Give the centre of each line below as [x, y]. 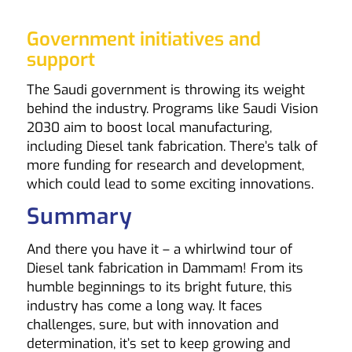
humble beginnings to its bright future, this [159, 287]
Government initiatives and [143, 39]
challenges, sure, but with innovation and [152, 324]
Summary [79, 217]
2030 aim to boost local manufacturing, [149, 127]
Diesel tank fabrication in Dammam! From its [165, 268]
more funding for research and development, [165, 165]
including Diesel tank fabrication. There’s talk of [172, 146]
